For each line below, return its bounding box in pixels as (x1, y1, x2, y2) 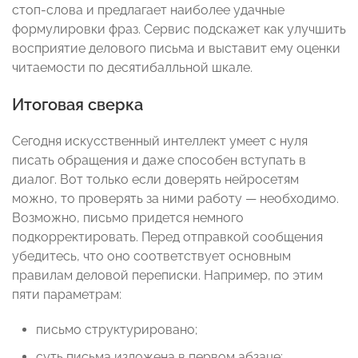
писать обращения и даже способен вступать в (12, 153, 306, 169)
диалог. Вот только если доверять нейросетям (12, 172, 299, 188)
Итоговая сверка (12, 95, 143, 115)
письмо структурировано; (36, 322, 197, 338)
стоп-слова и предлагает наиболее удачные (12, 2, 284, 18)
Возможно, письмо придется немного (12, 210, 244, 226)
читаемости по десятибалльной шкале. (12, 60, 253, 76)
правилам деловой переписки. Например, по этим (12, 268, 323, 284)
